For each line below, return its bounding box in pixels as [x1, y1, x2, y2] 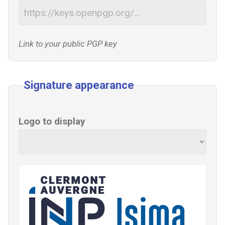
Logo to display [19, 116, 85, 127]
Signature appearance [24, 79, 134, 91]
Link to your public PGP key [19, 39, 117, 49]
